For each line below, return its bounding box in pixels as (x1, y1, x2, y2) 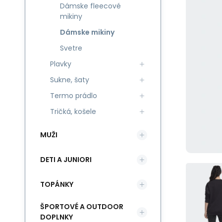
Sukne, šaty (50, 75, 89, 85)
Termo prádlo (50, 91, 97, 101)
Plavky (50, 59, 71, 69)
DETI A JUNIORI (40, 154, 92, 165)
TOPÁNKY (40, 179, 73, 189)
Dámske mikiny (60, 27, 114, 37)
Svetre (60, 43, 82, 53)
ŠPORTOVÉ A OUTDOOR (40, 202, 123, 212)
